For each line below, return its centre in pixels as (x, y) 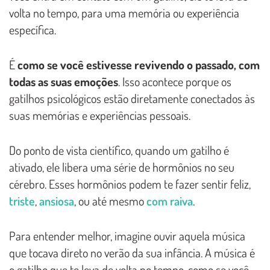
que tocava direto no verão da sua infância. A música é (132, 252)
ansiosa (57, 200)
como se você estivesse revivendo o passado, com (139, 64)
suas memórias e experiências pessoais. (100, 115)
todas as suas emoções (64, 81)
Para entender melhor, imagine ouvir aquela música (127, 235)
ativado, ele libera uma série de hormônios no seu (122, 167)
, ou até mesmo (110, 200)
